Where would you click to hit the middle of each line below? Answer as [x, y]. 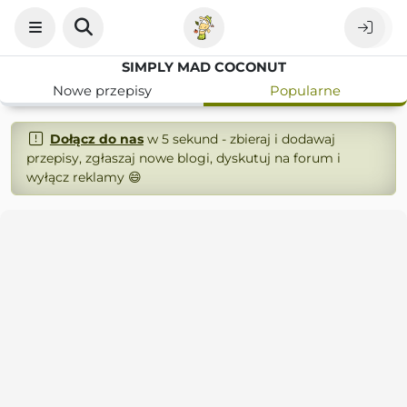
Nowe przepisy [102, 91]
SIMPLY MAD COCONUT [203, 67]
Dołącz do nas [96, 139]
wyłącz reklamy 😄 [84, 177]
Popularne [305, 91]
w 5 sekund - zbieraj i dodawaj [239, 139]
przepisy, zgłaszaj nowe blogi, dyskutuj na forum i [184, 158]
